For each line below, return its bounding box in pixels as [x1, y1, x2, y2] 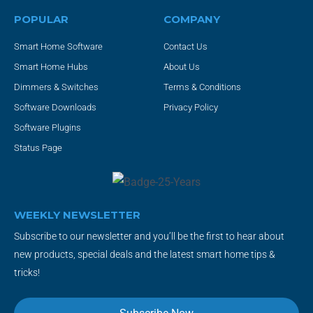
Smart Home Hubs [14, 61, 88, 73]
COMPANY [163, 13, 220, 27]
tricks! [14, 266, 40, 278]
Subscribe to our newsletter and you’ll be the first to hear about [14, 230, 284, 242]
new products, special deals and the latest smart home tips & [14, 248, 275, 260]
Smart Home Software [14, 41, 103, 52]
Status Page [14, 143, 62, 154]
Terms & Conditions [163, 82, 241, 93]
